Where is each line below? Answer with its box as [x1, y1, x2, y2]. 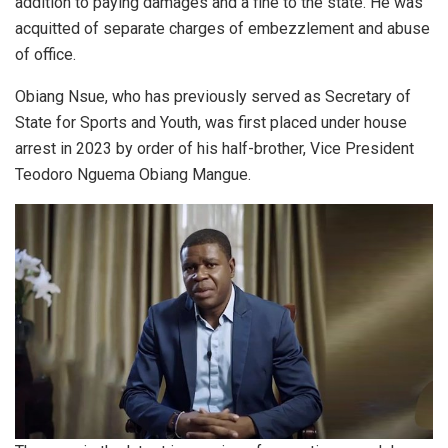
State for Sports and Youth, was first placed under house [15, 113, 407, 132]
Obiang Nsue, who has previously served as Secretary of [15, 87, 411, 106]
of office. [15, 45, 76, 64]
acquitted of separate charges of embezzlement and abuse [15, 19, 430, 38]
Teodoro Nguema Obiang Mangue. [15, 165, 251, 184]
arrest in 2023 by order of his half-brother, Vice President [15, 139, 414, 158]
